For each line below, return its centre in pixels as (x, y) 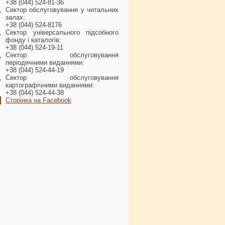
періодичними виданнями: (45, 63)
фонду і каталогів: (33, 40)
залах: (15, 17)
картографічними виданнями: (50, 85)
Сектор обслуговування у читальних (62, 10)
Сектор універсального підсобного (62, 32)
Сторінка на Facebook (38, 100)
